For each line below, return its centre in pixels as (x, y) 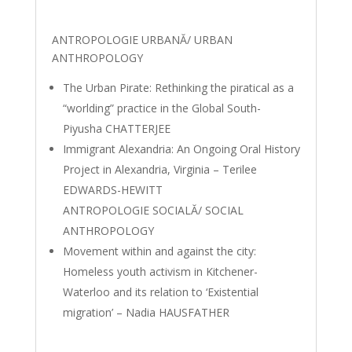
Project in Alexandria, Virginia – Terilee (159, 169)
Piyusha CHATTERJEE (116, 128)
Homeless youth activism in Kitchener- (160, 271)
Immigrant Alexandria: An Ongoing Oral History (181, 149)
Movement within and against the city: (159, 251)
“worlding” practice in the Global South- (161, 108)
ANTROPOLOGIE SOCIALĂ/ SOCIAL (153, 210)
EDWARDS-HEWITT (112, 190)
